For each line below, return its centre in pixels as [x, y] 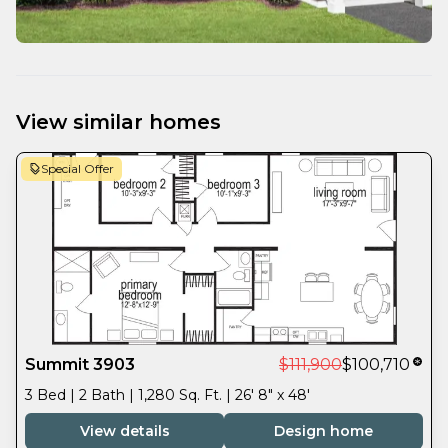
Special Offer [77, 168]
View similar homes [118, 121]
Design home [323, 430]
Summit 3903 [80, 364]
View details [124, 430]
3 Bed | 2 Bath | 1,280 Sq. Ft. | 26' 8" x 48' [167, 394]
